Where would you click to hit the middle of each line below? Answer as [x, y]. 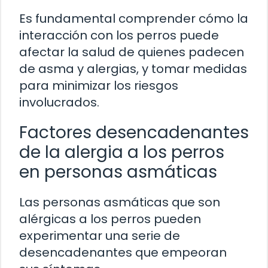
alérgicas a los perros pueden [110, 219]
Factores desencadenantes [134, 132]
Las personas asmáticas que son [120, 202]
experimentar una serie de [100, 235]
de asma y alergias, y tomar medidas [133, 68]
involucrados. [59, 102]
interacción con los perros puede [119, 35]
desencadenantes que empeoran [123, 252]
